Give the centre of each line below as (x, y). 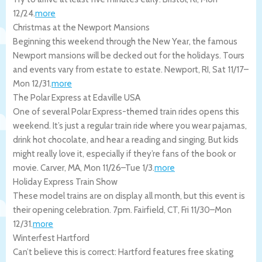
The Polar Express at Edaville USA (77, 97)
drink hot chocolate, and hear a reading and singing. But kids (126, 139)
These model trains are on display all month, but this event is (129, 196)
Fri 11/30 (196, 210)
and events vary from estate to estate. (89, 69)
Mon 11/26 (102, 168)
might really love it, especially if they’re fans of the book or (124, 154)
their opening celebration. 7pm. (73, 210)
